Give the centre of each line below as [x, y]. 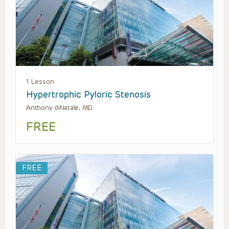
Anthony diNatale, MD [60, 107]
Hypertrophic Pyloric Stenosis [88, 94]
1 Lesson [40, 81]
